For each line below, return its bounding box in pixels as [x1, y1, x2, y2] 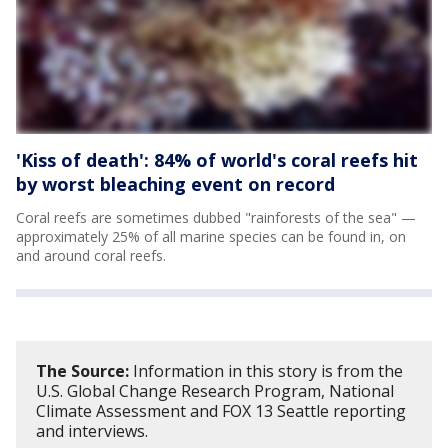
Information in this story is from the [129, 359, 403, 382]
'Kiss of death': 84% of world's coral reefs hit [16, 147, 418, 172]
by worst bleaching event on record [16, 171, 335, 196]
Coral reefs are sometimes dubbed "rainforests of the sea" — [16, 207, 416, 227]
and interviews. [36, 419, 148, 442]
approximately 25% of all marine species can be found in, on [16, 226, 406, 246]
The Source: [36, 359, 129, 382]
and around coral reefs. [16, 245, 166, 265]
